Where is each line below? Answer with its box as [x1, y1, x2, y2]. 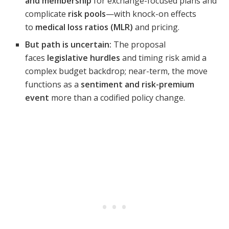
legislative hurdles [47, 52, 121, 64]
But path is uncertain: [25, 39, 112, 51]
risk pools [68, 8, 106, 20]
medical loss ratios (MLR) [35, 21, 133, 33]
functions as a [25, 79, 81, 90]
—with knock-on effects [106, 8, 197, 20]
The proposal [111, 39, 166, 51]
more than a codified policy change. [49, 92, 186, 104]
